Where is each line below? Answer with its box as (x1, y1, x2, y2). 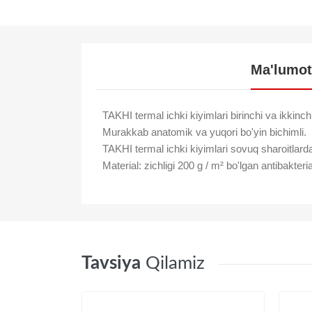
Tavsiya (81, 254, 141, 272)
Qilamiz (146, 254, 205, 272)
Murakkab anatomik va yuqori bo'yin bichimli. (102, 126, 306, 138)
